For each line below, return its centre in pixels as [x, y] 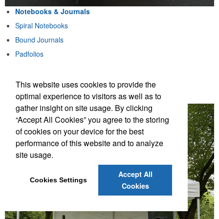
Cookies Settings [58, 180]
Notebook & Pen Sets [48, 68]
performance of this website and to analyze [89, 143]
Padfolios [29, 54]
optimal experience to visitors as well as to [88, 96]
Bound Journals [39, 39]
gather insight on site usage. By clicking [84, 108]
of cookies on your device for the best [80, 131]
